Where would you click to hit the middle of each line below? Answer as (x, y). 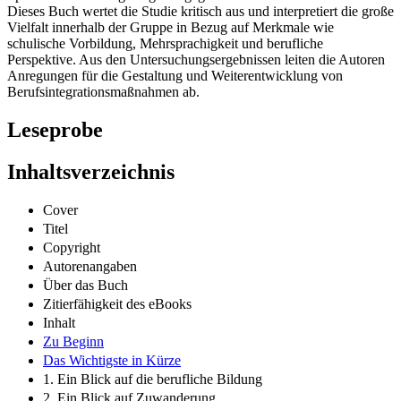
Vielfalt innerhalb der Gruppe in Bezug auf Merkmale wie (171, 28)
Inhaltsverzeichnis (91, 172)
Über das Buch (85, 285)
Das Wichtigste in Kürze (112, 360)
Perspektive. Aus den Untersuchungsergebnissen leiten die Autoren (196, 60)
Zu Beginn (73, 341)
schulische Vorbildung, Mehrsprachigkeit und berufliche (165, 44)
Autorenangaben (90, 266)
